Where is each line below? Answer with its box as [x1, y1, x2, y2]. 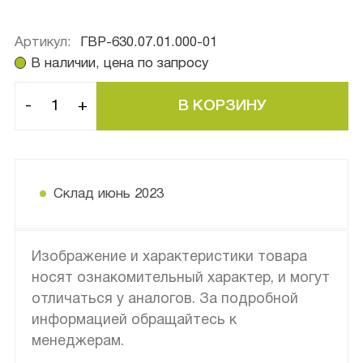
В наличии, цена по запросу [31, 57, 209, 70]
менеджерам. [31, 334, 124, 348]
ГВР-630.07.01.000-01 [79, 36, 217, 49]
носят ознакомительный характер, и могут [31, 271, 330, 285]
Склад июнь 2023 [53, 187, 164, 200]
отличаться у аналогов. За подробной [31, 292, 298, 306]
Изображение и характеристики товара [31, 250, 307, 264]
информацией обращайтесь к [31, 313, 237, 327]
